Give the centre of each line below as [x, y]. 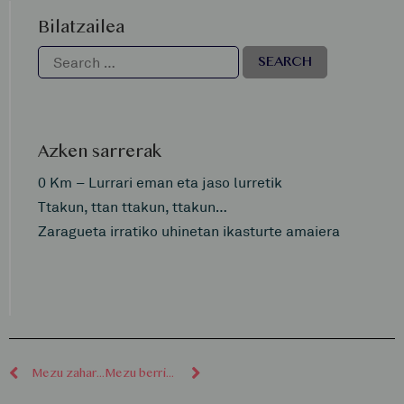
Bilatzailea [81, 28]
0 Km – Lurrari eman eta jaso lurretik [160, 182]
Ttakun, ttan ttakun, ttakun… [133, 206]
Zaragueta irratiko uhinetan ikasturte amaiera [189, 230]
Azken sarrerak [100, 151]
